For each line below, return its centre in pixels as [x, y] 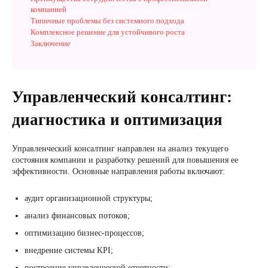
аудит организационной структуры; [89, 198]
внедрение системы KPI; [69, 250]
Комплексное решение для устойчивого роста [108, 32]
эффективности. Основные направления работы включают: [118, 171]
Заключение [51, 43]
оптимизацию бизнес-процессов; [84, 233]
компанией [48, 9]
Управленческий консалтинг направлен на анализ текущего [120, 149]
